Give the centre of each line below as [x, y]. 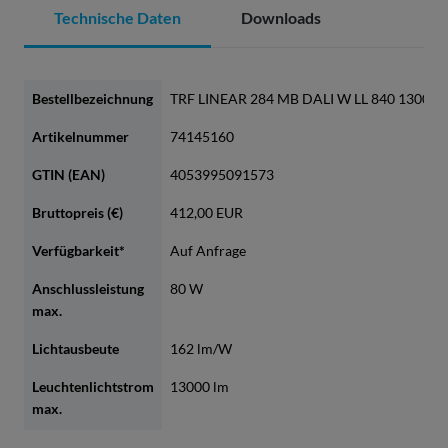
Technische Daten [117, 18]
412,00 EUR [206, 213]
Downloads [281, 18]
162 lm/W [201, 349]
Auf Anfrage [208, 251]
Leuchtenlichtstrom [93, 387]
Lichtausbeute [75, 349]
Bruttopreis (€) [77, 213]
